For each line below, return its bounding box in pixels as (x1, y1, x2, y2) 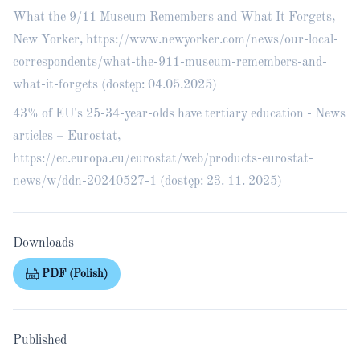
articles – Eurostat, (13, 130, 121, 143)
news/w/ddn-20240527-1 (13, 175, 157, 188)
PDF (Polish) (42, 268, 108, 280)
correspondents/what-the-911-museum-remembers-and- (13, 56, 327, 69)
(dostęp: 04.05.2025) (98, 79, 217, 92)
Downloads (13, 237, 74, 250)
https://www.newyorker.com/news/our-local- (86, 34, 338, 47)
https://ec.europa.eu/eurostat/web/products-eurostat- (13, 153, 313, 166)
